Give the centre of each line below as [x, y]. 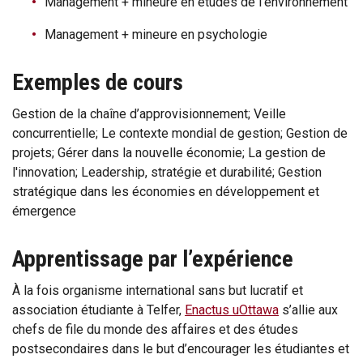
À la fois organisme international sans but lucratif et [158, 290]
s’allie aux [308, 310]
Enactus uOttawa [232, 310]
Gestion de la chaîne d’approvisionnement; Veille [149, 114]
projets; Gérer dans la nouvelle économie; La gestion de [169, 153]
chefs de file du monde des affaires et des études [155, 329]
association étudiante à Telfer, [98, 310]
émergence [46, 211]
